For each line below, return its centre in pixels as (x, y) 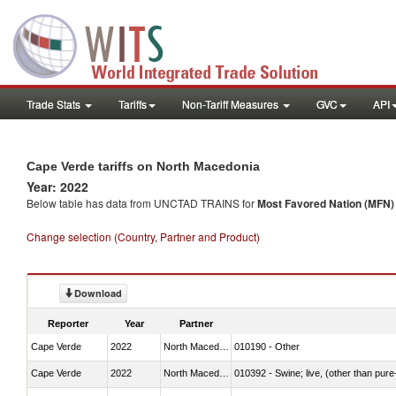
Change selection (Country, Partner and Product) (143, 236)
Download (98, 293)
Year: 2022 (57, 187)
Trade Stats (55, 104)
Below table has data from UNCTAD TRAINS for (142, 203)
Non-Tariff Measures (232, 104)
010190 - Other (267, 346)
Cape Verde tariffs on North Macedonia (143, 166)
